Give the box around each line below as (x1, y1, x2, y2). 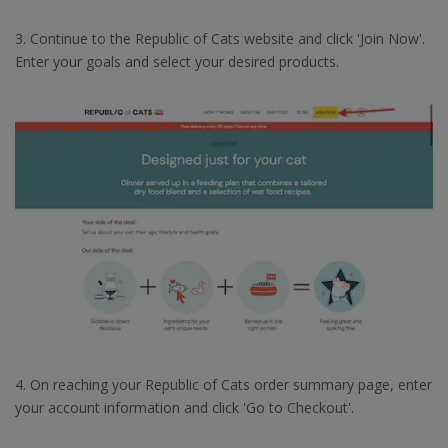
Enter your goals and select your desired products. (15, 51, 339, 71)
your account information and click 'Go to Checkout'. (15, 397, 354, 417)
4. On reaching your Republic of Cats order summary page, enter (15, 374, 432, 394)
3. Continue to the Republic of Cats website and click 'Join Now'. (15, 28, 425, 48)
